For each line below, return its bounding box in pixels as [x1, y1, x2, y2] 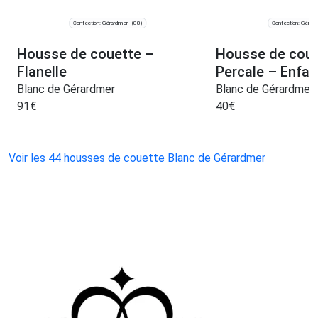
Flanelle [17, 63, 67, 81]
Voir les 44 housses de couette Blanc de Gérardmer [9, 151, 265, 165]
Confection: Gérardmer [73, 19, 128, 26]
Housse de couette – [17, 45, 154, 63]
